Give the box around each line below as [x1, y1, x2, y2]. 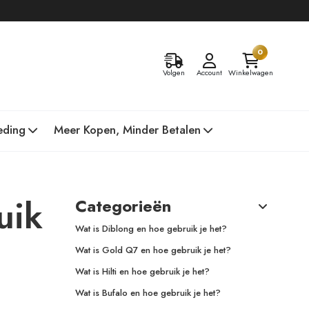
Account [196, 67, 222, 78]
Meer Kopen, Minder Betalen [54, 121, 201, 138]
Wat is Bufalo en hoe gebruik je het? [74, 286, 221, 299]
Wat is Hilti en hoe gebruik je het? [74, 265, 210, 278]
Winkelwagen [228, 67, 273, 78]
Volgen [163, 67, 185, 78]
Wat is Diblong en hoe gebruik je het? [74, 222, 227, 235]
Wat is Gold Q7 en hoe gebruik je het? [74, 243, 231, 257]
